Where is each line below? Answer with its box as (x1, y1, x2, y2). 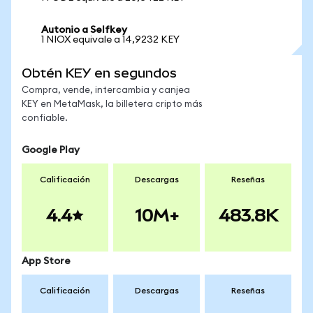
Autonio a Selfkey (41, 25, 127, 35)
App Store (22, 256, 71, 266)
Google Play (22, 145, 80, 155)
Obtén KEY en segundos (22, 66, 177, 80)
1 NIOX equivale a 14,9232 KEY (41, 35, 180, 45)
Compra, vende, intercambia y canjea (22, 86, 190, 95)
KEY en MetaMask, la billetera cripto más (22, 100, 203, 109)
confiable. (22, 114, 68, 123)
